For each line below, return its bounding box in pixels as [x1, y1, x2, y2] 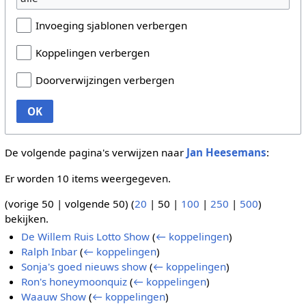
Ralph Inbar [21, 245, 78, 259]
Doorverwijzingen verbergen [35, 73, 174, 87]
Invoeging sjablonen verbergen [35, 18, 187, 33]
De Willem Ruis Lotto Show [21, 229, 150, 244]
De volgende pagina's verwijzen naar [4, 145, 186, 160]
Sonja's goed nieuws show [21, 260, 148, 274]
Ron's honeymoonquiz [21, 275, 128, 289]
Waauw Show [21, 290, 87, 304]
